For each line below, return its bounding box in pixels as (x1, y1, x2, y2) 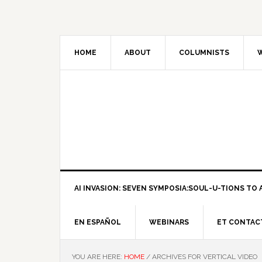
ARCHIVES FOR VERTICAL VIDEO (150, 253, 257, 261)
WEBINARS (149, 218, 189, 226)
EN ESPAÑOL (74, 218, 121, 226)
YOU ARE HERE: (72, 253, 124, 261)
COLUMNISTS (179, 49, 229, 57)
